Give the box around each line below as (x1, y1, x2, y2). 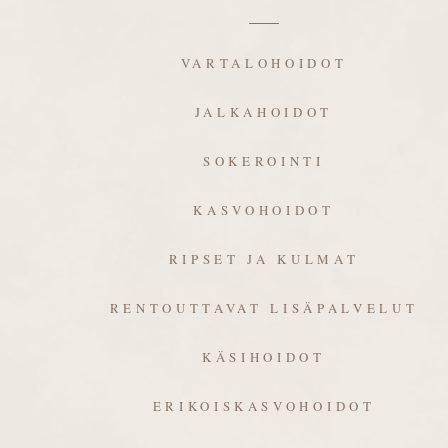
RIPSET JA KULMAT (168, 250, 360, 268)
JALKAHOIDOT (194, 103, 334, 121)
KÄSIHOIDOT (202, 348, 326, 366)
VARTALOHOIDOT (180, 54, 348, 72)
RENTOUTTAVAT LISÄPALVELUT (109, 299, 419, 317)
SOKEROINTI (203, 152, 325, 170)
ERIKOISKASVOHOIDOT (152, 397, 376, 415)
